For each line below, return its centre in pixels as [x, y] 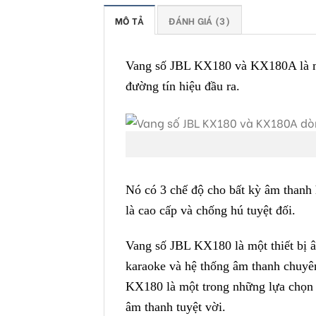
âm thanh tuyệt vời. [176, 307]
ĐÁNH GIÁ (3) [200, 20]
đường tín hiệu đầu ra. [183, 86]
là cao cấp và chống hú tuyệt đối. [211, 211]
